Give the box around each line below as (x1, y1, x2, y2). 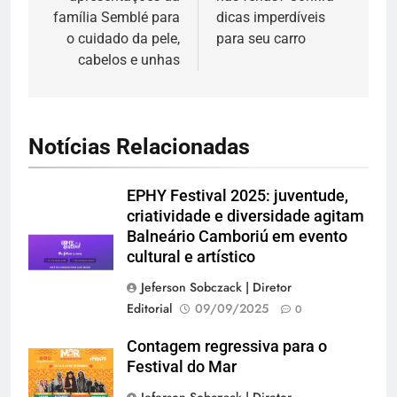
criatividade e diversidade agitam (127, 206, 364, 225)
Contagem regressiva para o (127, 337, 327, 355)
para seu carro (216, 29, 306, 47)
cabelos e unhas (78, 51, 180, 68)
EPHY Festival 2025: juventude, (127, 186, 348, 205)
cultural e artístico (127, 247, 255, 266)
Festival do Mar (127, 357, 237, 376)
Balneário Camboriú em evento (127, 227, 347, 245)
